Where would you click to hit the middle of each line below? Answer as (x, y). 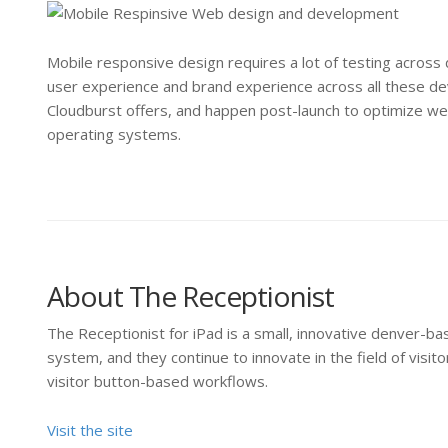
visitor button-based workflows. (157, 381)
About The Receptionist (190, 296)
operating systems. (114, 134)
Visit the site (90, 430)
